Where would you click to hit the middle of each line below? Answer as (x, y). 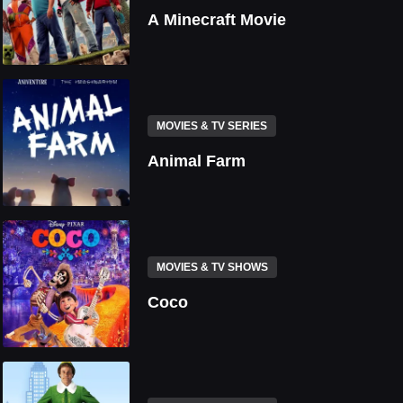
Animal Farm (197, 161)
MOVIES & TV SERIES (212, 125)
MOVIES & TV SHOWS (213, 267)
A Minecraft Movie (217, 19)
